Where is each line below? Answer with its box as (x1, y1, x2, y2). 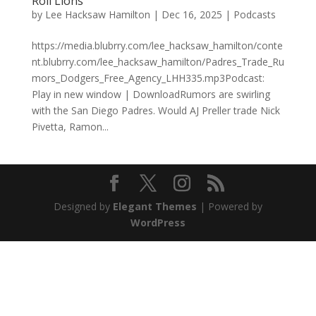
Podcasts (233, 8, 276, 21)
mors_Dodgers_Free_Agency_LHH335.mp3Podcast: (31, 71, 265, 85)
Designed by (53, 200, 113, 213)
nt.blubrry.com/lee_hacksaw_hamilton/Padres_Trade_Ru (31, 55, 284, 68)
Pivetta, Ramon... (31, 120, 109, 133)
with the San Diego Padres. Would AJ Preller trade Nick (31, 104, 280, 117)
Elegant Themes (112, 200, 197, 213)
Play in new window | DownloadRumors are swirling (31, 87, 270, 101)
